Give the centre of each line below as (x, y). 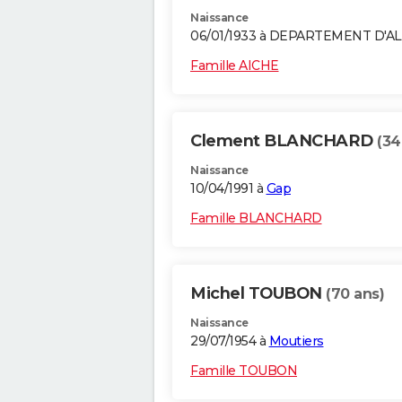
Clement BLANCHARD (284, 141)
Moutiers (296, 341)
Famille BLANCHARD (256, 218)
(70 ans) (355, 294)
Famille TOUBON (244, 371)
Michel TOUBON (258, 294)
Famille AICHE (235, 66)
